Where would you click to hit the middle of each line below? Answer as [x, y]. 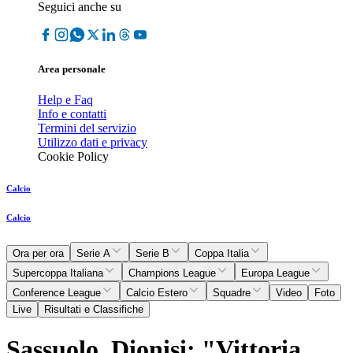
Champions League [172, 273]
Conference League [57, 293]
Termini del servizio [87, 128]
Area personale [72, 69]
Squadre [232, 293]
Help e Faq [65, 100]
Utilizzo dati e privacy [93, 143]
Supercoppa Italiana [58, 273]
